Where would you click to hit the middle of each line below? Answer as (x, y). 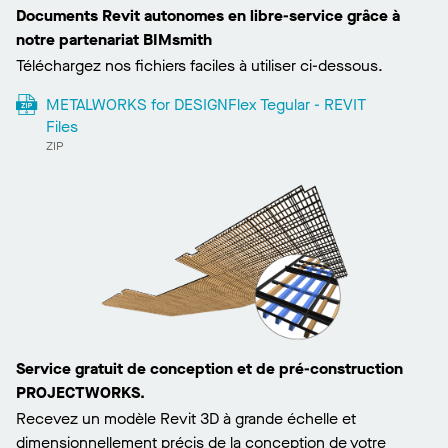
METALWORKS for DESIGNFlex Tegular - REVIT (205, 105)
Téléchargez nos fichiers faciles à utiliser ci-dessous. (199, 66)
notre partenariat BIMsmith (114, 40)
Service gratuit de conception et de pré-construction (209, 369)
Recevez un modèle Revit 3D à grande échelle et (186, 419)
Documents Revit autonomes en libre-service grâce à (208, 16)
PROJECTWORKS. (80, 393)
